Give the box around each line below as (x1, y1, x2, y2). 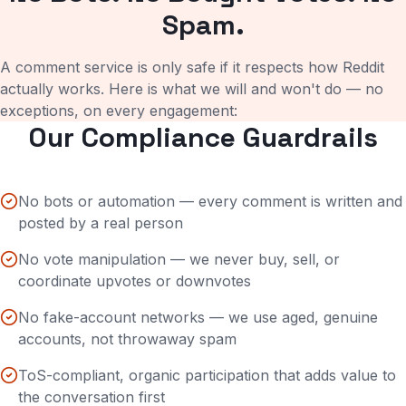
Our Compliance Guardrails (28, 120, 378, 155)
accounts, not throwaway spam (18, 330, 237, 348)
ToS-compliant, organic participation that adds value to (18, 366, 396, 384)
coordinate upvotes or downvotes (18, 272, 251, 290)
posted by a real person (18, 214, 183, 232)
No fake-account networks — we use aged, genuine (18, 308, 378, 326)
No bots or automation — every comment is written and (18, 192, 402, 210)
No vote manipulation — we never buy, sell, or (18, 250, 340, 268)
